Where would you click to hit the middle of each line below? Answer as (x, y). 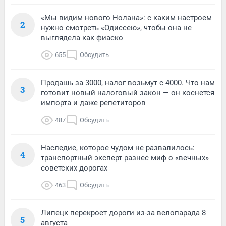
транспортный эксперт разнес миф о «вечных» (125, 158)
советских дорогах (74, 168)
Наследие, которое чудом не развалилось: (118, 148)
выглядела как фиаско (82, 38)
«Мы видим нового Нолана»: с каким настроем (126, 17)
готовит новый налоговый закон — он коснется (128, 93)
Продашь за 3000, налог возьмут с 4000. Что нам (128, 82)
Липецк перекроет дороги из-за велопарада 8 (123, 213)
